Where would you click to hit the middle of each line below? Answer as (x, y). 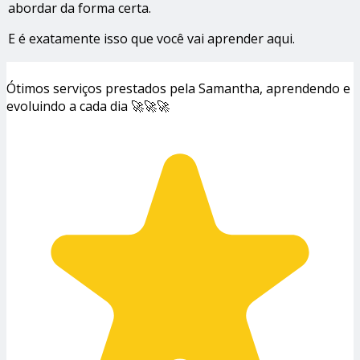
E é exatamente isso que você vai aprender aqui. (151, 39)
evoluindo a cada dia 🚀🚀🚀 (88, 106)
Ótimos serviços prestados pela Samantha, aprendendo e (178, 88)
